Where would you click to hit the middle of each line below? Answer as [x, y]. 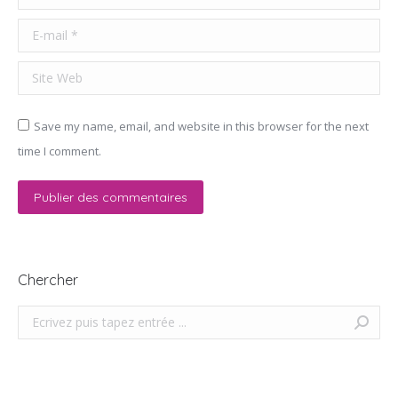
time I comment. [60, 151]
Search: [38, 315]
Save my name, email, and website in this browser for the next [201, 126]
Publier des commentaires [111, 197]
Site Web [45, 73]
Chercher [48, 279]
